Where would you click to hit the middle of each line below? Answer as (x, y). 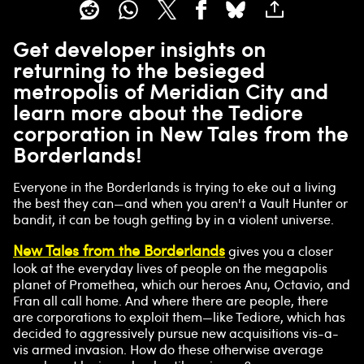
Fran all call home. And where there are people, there (171, 301)
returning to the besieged (139, 70)
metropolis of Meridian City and (171, 91)
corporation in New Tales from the (181, 134)
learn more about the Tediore (158, 113)
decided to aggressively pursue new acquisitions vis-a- (176, 334)
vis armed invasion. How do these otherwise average (168, 350)
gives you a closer (279, 251)
